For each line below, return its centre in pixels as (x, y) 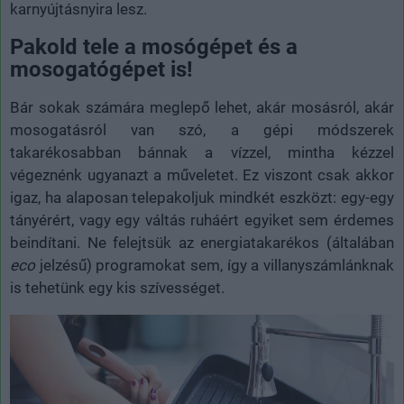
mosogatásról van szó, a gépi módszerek (202, 129)
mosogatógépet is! (101, 69)
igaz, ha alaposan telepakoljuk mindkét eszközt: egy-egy (202, 197)
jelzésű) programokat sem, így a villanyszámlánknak (215, 265)
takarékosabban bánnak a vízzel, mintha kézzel (202, 152)
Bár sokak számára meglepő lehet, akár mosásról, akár (202, 107)
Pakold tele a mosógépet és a (154, 46)
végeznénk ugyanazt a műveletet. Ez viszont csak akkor (202, 174)
